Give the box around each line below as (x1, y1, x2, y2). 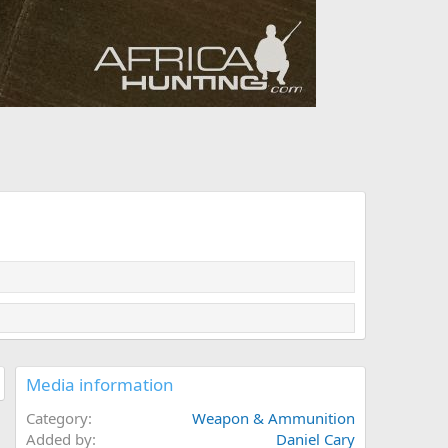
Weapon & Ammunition (192, 408, 355, 429)
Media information (26, 373, 174, 397)
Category (26, 408, 88, 429)
